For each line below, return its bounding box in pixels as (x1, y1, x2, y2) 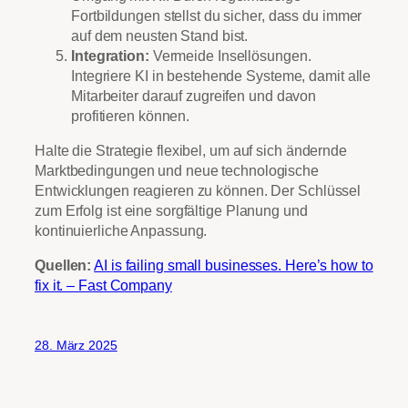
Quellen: (35, 257, 92, 274)
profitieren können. (71, 107, 190, 124)
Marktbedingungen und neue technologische (35, 161, 319, 178)
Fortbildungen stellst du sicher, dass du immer (71, 6, 362, 24)
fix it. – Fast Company (35, 277, 172, 294)
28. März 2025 (35, 338, 117, 353)
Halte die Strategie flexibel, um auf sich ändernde (35, 141, 347, 158)
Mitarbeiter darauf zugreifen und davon (71, 87, 317, 104)
